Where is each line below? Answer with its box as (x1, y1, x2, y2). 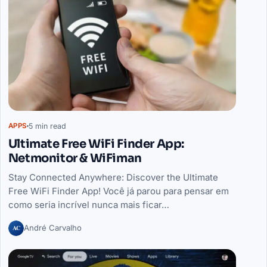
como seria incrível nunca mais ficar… (8, 199, 169, 211)
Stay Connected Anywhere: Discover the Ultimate (8, 172, 218, 184)
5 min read (28, 121, 66, 131)
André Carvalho (23, 223, 82, 233)
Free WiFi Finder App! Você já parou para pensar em (8, 185, 229, 197)
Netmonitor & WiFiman (8, 151, 142, 166)
